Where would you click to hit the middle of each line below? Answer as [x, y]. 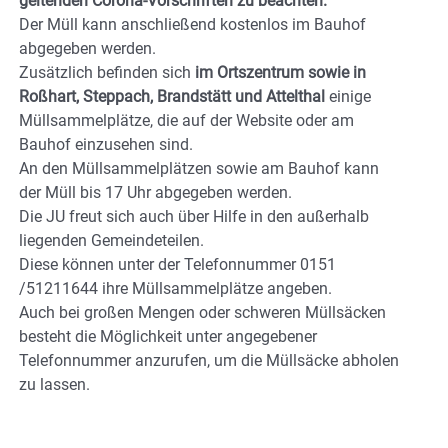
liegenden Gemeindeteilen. [111, 240]
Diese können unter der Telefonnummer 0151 [177, 264]
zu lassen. [54, 384]
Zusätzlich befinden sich [107, 72]
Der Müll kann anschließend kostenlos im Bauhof [192, 24]
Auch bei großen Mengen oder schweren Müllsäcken [202, 312]
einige [348, 96]
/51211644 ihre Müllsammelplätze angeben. [175, 288]
